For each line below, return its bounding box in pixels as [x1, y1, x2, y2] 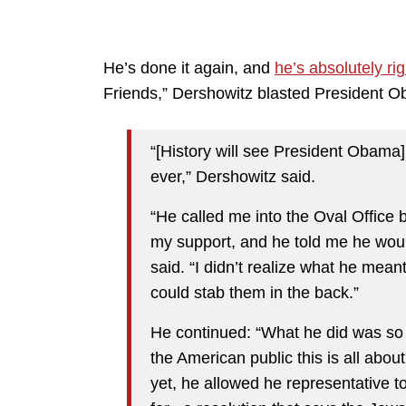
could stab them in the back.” [150, 284, 359, 303]
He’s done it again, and [103, 58, 275, 77]
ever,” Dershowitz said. [150, 168, 315, 187]
